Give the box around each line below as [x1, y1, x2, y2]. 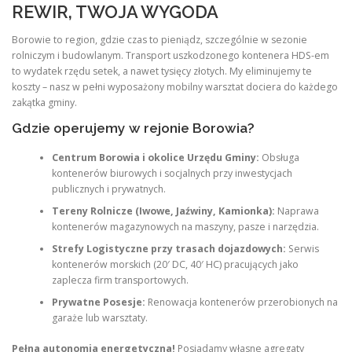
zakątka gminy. [12, 95, 77, 109]
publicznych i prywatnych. [51, 182, 166, 196]
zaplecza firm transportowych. [51, 273, 189, 288]
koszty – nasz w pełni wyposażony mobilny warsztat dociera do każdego [12, 79, 338, 93]
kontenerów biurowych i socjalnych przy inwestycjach [51, 167, 292, 181]
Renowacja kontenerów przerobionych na [145, 295, 338, 310]
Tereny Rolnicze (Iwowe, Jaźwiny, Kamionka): [51, 204, 275, 218]
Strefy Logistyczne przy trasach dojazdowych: [51, 242, 286, 256]
